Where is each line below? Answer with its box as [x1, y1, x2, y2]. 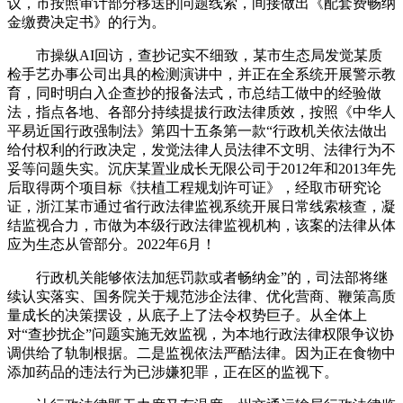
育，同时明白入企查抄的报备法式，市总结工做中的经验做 [7, 85, 381, 101]
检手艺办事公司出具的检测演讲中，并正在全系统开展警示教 [7, 67, 396, 82]
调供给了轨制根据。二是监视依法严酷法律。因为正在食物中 [7, 345, 396, 361]
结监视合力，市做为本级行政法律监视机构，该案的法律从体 [7, 218, 396, 233]
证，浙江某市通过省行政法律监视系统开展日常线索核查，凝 [7, 199, 396, 214]
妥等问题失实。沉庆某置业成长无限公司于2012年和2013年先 [7, 161, 396, 176]
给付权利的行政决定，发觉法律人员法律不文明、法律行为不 [7, 142, 396, 157]
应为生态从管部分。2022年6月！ [7, 237, 216, 252]
